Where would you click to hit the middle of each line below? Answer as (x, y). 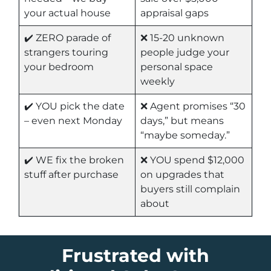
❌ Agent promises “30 (193, 106)
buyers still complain (190, 189)
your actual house (67, 13)
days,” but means (182, 121)
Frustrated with (135, 256)
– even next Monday (73, 121)
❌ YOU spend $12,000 (192, 160)
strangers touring (66, 53)
